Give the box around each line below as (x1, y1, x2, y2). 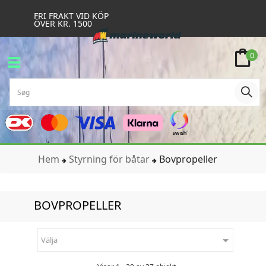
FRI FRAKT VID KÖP (34, 10, 109, 21)
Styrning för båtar (69, 153, 150, 166)
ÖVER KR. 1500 (34, 18, 92, 29)
